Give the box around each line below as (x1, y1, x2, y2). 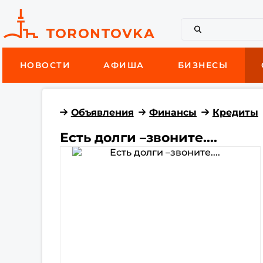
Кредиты (212, 106, 258, 118)
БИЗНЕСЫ (177, 60, 228, 70)
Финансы (149, 106, 197, 118)
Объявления (70, 106, 134, 118)
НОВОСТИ (19, 60, 71, 70)
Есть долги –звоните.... (60, 130, 218, 146)
